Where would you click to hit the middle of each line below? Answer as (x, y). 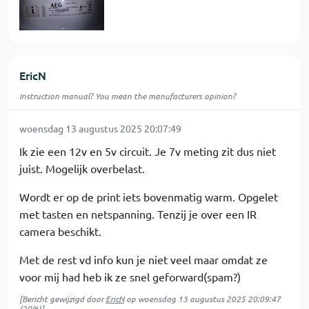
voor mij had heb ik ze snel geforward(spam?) (130, 277)
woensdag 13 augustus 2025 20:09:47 (209, 299)
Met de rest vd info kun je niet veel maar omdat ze (143, 259)
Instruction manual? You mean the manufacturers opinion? (128, 96)
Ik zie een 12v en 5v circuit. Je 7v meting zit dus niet (148, 151)
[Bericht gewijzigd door (62, 299)
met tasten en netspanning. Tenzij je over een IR (138, 214)
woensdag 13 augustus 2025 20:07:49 (100, 128)
